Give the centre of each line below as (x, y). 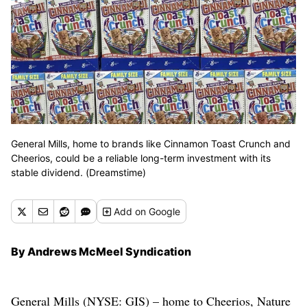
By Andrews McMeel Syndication (101, 252)
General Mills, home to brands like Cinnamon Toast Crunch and (151, 144)
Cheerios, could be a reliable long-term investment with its (141, 158)
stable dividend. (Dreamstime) (78, 173)
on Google (158, 212)
